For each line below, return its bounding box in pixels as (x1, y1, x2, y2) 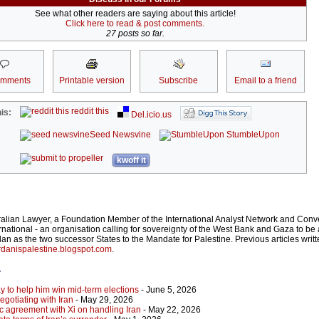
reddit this (69, 106, 110, 117)
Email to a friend (234, 75, 297, 86)
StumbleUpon (224, 130, 281, 140)
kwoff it (116, 155, 146, 166)
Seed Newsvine (90, 130, 152, 140)
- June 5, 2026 (139, 285, 197, 296)
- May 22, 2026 (141, 305, 201, 315)
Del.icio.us (129, 110, 172, 120)
